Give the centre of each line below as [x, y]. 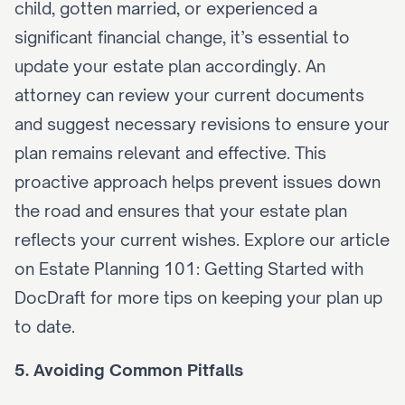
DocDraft [50, 297]
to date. [45, 326]
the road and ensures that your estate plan [181, 211]
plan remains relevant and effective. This [170, 153]
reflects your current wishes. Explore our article [202, 240]
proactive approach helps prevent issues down [198, 182]
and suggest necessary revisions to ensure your [202, 124]
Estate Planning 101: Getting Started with [201, 268]
